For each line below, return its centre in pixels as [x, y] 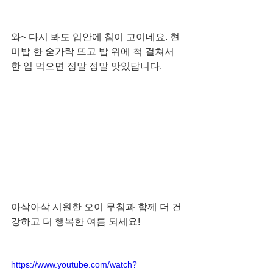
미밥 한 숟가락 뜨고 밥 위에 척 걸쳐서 [94, 52]
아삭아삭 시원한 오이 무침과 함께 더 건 [96, 207]
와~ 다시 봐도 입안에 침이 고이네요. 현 [95, 37]
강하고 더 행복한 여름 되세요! [76, 222]
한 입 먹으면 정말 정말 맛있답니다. [88, 66]
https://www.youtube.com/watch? [74, 265]
